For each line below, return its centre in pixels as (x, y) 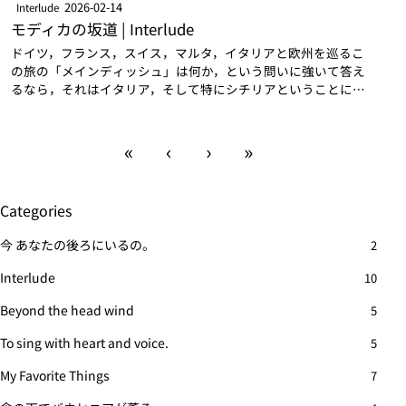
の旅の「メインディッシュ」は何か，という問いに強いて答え (188, 71)
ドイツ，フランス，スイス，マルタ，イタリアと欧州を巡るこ (188, 53)
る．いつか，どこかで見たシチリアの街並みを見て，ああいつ (188, 107)
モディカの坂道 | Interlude (102, 29)
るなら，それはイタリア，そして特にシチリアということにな (188, 89)
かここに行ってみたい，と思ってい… (119, 126)
